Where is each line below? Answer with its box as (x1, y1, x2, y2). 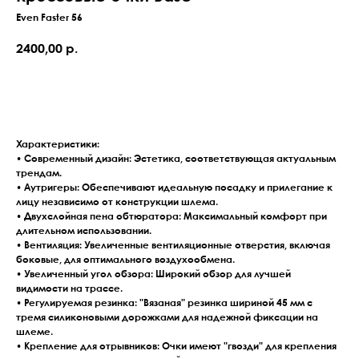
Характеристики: (16, 140, 99, 149)
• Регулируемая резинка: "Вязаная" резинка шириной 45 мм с (16, 299, 313, 308)
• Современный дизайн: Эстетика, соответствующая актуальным (16, 155, 336, 163)
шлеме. (16, 328, 53, 337)
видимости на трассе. (16, 284, 123, 293)
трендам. (16, 169, 62, 178)
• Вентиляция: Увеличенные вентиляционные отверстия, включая (16, 241, 330, 250)
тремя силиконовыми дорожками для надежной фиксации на (16, 313, 318, 322)
